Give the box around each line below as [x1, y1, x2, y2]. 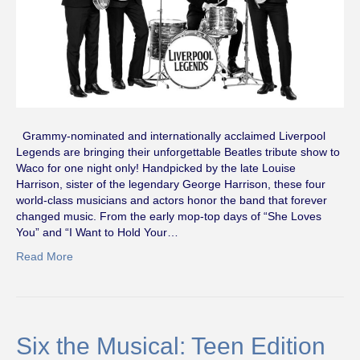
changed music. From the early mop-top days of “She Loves [16, 209, 321, 223]
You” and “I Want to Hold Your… [16, 225, 178, 239]
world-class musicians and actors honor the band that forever [16, 193, 327, 207]
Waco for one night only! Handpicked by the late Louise [16, 161, 296, 174]
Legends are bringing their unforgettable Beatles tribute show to [16, 145, 340, 158]
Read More [16, 249, 73, 263]
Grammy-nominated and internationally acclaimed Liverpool [16, 129, 325, 142]
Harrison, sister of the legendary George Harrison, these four [16, 177, 325, 190]
